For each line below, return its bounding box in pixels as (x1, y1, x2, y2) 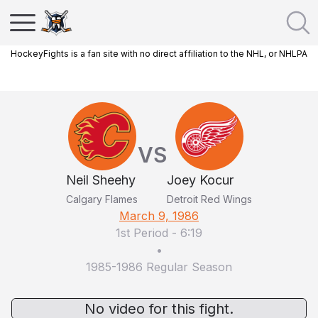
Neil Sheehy (66, 172, 136, 187)
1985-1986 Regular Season (86, 260, 232, 274)
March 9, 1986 (119, 209, 199, 223)
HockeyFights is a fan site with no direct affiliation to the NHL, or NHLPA (11, 48, 307, 59)
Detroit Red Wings (167, 193, 252, 205)
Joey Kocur (167, 172, 234, 187)
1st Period (116, 226, 168, 240)
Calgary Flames (66, 193, 138, 205)
